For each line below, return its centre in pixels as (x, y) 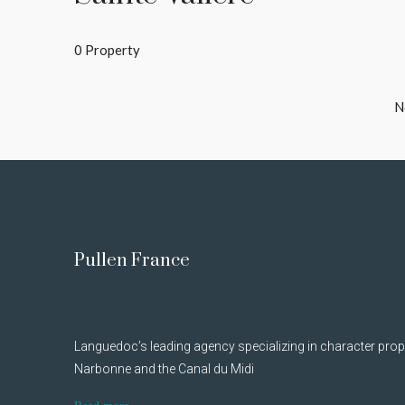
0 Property (107, 50)
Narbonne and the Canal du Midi (164, 369)
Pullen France (132, 261)
